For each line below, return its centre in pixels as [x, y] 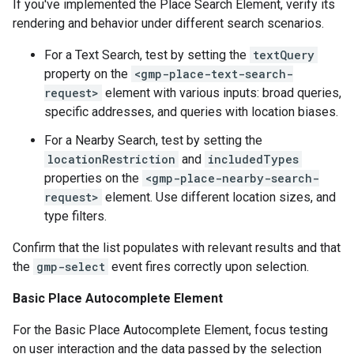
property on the [88, 74]
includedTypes [253, 159]
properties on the [93, 178]
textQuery [284, 55]
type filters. [75, 216]
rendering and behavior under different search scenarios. [168, 23]
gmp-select [71, 267]
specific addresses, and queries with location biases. [191, 112]
